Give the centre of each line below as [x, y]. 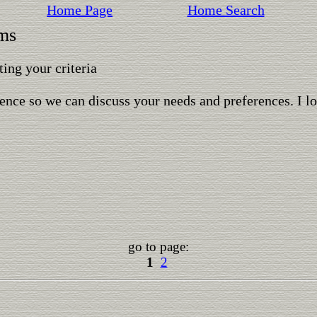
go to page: [158, 247]
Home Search [226, 10]
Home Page [80, 10]
